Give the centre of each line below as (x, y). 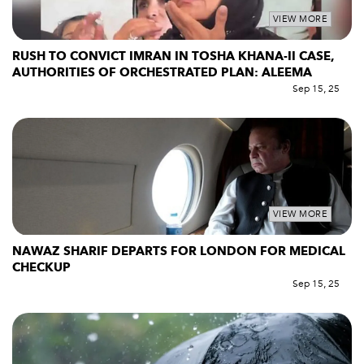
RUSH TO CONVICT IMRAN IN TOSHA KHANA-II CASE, (173, 56)
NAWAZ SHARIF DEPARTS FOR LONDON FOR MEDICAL (179, 251)
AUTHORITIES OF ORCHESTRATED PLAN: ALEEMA (164, 73)
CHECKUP (41, 267)
